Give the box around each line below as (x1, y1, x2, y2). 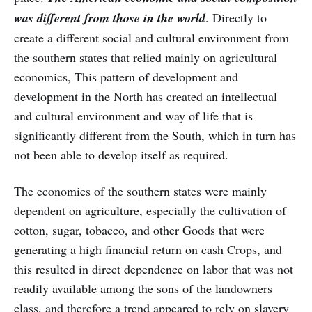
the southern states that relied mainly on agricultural (14, 48, 277, 65)
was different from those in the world (14, 8, 205, 26)
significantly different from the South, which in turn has (14, 126, 296, 143)
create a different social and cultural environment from (14, 29, 289, 46)
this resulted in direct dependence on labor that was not (14, 260, 293, 277)
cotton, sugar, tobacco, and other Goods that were (14, 221, 265, 238)
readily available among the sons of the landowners (14, 279, 272, 297)
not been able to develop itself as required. (14, 146, 228, 163)
